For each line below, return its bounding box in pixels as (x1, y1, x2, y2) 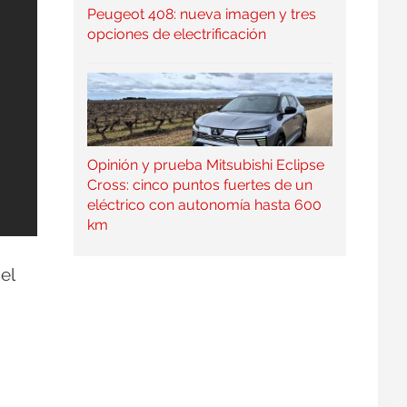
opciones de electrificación (86, 25, 266, 43)
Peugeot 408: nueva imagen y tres (86, 5, 316, 23)
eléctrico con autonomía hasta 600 (86, 195, 322, 213)
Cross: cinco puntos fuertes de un (86, 175, 313, 194)
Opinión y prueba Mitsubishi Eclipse (86, 155, 324, 174)
